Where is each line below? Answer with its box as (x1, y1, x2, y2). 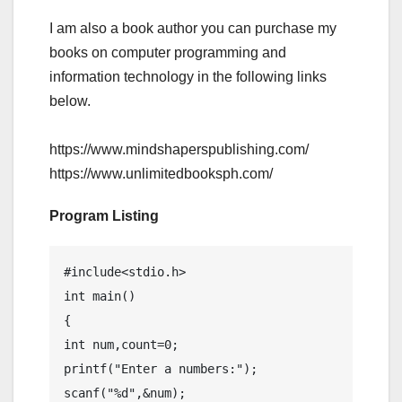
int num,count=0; (64, 337, 179, 353)
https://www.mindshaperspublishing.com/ (49, 142, 309, 158)
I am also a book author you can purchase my (49, 21, 336, 37)
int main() (64, 289, 135, 304)
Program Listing (49, 208, 159, 224)
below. (49, 93, 91, 109)
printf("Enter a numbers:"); (64, 362, 258, 377)
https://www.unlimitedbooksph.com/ (49, 166, 273, 182)
